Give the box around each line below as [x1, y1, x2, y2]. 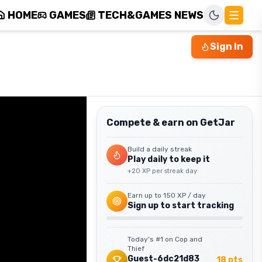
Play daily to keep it [127, 154, 210, 164]
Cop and [175, 235, 202, 243]
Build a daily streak [127, 145, 192, 153]
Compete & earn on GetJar [106, 117, 235, 128]
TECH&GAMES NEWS [98, 9, 204, 22]
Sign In [210, 41, 243, 52]
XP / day [175, 191, 206, 199]
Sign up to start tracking [127, 201, 234, 211]
